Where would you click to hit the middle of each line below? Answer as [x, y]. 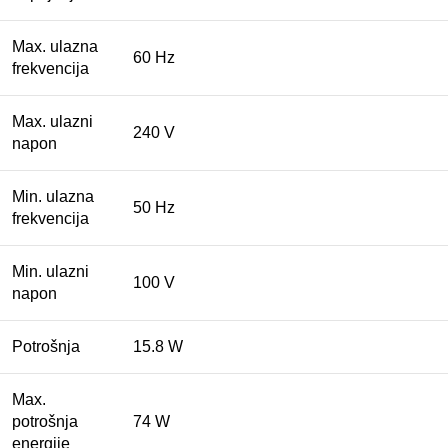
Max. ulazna [55, 47]
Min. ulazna [53, 197]
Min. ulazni [50, 272]
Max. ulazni [52, 122]
